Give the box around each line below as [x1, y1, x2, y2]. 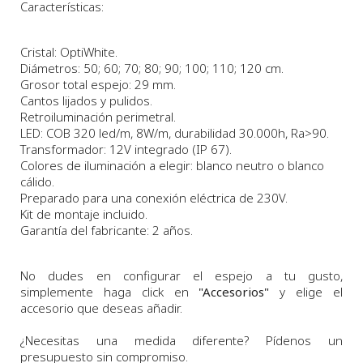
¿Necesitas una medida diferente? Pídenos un [20, 331, 343, 348]
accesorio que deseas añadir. [20, 299, 182, 316]
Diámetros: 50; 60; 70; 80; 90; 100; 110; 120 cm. [20, 59, 284, 76]
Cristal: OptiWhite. [20, 43, 117, 60]
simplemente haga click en [20, 283, 199, 300]
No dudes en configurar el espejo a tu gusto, [20, 267, 343, 284]
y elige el [269, 283, 344, 300]
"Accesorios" [199, 283, 270, 300]
